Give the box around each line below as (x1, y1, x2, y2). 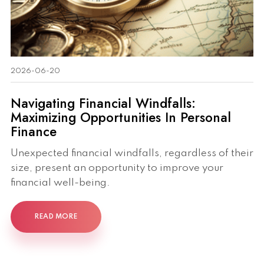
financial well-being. (11, 178, 110, 189)
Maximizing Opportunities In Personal (11, 107, 231, 127)
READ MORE (34, 213, 78, 220)
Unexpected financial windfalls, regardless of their (11, 148, 253, 159)
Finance (11, 121, 57, 141)
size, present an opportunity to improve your (11, 163, 223, 174)
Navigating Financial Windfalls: (11, 93, 196, 113)
